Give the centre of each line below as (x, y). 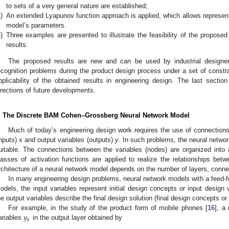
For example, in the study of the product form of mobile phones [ (108, 208)
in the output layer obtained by (76, 218)
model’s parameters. (36, 25)
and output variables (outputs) (69, 140)
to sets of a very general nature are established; (77, 6)
